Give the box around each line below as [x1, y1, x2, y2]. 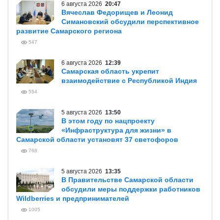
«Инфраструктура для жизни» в [61, 126, 171, 134]
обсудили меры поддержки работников [61, 185, 200, 193]
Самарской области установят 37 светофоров [16, 136, 178, 143]
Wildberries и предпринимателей [16, 194, 129, 202]
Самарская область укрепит [61, 67, 159, 75]
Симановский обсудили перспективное [61, 18, 199, 26]
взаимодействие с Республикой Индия [61, 77, 197, 84]
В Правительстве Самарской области [61, 176, 193, 184]
